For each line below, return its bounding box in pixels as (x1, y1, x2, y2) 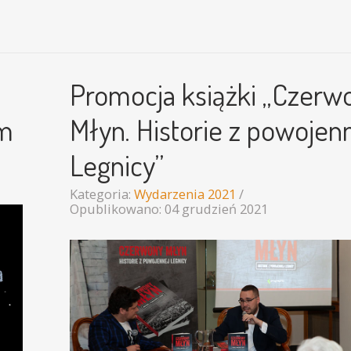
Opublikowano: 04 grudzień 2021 (70, 200, 268, 218)
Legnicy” (70, 146, 164, 183)
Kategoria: (70, 185, 134, 203)
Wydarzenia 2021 (134, 185, 236, 203)
